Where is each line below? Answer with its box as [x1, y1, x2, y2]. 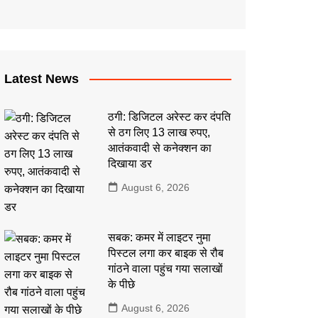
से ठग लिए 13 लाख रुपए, [107, 126, 210, 138]
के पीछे [107, 278, 135, 290]
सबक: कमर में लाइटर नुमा [107, 231, 211, 243]
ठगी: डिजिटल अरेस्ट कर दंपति [107, 110, 231, 123]
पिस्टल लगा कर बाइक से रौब [107, 246, 224, 259]
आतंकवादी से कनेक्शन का [107, 141, 212, 154]
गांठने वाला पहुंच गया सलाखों [107, 262, 223, 275]
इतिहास [113, 31, 140, 43]
